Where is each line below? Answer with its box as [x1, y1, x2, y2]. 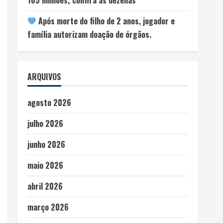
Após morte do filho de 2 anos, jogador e [36, 14, 175, 27]
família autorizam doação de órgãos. [27, 28, 151, 40]
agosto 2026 [27, 96, 71, 109]
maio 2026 [27, 159, 63, 171]
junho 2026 [27, 138, 65, 150]
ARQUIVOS [27, 70, 61, 83]
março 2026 [27, 201, 69, 213]
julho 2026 [27, 117, 63, 129]
